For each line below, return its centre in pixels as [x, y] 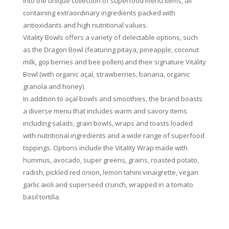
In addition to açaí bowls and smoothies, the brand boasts [112, 98]
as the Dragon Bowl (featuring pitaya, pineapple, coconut [111, 49]
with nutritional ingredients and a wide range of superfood [113, 135]
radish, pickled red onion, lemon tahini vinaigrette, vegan [110, 172]
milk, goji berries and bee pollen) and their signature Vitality [114, 62]
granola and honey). [54, 86]
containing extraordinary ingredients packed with [99, 13]
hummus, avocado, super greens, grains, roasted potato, [111, 160]
